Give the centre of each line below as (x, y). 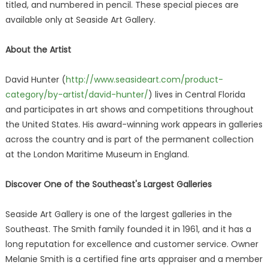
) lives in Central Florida (197, 95)
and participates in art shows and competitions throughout (129, 109)
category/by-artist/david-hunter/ (77, 95)
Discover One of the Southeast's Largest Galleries (108, 184)
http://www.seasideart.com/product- (144, 80)
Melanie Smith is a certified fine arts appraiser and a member (134, 259)
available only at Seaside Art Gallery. (80, 20)
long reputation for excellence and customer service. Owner (132, 244)
